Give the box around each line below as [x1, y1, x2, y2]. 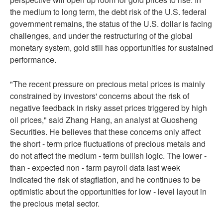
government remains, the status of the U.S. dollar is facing [10, 18, 212, 29]
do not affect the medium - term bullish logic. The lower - [10, 150, 207, 161]
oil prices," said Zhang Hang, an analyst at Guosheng [10, 114, 198, 125]
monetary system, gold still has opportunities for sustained [10, 42, 213, 53]
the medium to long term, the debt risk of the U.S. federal [10, 6, 207, 17]
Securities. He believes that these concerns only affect [10, 126, 201, 137]
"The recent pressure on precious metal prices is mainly [10, 78, 205, 90]
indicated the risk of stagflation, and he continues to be [10, 174, 201, 185]
